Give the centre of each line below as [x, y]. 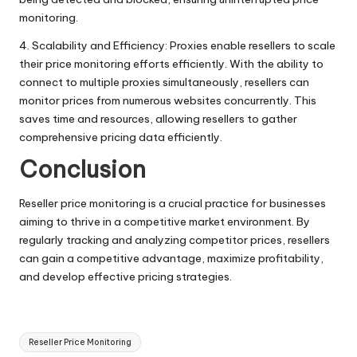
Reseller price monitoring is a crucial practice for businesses [173, 203]
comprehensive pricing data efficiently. [121, 137]
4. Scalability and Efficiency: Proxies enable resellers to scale [177, 45]
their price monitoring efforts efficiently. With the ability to [171, 63]
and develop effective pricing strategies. [126, 276]
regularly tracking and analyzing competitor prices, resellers [175, 239]
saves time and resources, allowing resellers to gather [158, 118]
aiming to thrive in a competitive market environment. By [165, 221]
